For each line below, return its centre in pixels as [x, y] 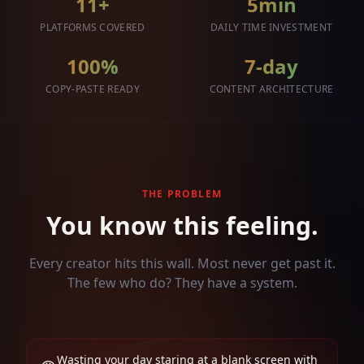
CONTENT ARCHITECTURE [271, 89]
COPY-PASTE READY [93, 89]
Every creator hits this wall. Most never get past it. [182, 263]
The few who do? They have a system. [182, 283]
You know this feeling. [182, 225]
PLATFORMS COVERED [93, 27]
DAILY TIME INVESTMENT [271, 27]
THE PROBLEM [182, 194]
